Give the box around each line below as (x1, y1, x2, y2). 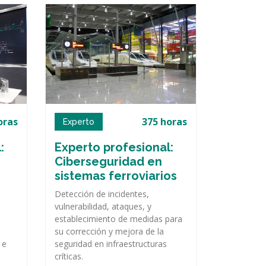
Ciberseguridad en (55, 154, 162, 169)
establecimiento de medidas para (55, 213, 182, 225)
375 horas (142, 115, 187, 129)
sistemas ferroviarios (55, 169, 177, 183)
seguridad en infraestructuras (55, 238, 167, 250)
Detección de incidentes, (55, 188, 149, 200)
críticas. (55, 251, 83, 262)
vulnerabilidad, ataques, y (55, 201, 151, 213)
